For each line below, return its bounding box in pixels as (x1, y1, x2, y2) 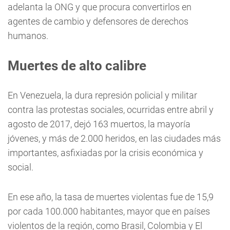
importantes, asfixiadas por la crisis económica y (8, 147, 203, 158)
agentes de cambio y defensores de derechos (8, 16, 188, 27)
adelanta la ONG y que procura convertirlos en (8, 2, 191, 12)
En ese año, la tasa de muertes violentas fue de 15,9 (8, 191, 214, 202)
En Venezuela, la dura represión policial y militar (8, 90, 197, 101)
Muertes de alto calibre (8, 58, 146, 73)
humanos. (8, 30, 48, 41)
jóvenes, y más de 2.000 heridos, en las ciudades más (8, 133, 221, 144)
